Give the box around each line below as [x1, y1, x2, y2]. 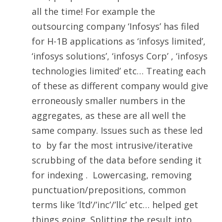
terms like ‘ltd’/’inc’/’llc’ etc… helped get [32, 199, 198, 211]
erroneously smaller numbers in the [32, 95, 185, 107]
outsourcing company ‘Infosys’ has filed [32, 20, 199, 33]
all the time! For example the [32, 5, 155, 18]
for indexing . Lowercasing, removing [32, 169, 192, 181]
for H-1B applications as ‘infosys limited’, [32, 35, 206, 48]
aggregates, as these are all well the [32, 110, 186, 122]
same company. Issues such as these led [32, 124, 203, 137]
